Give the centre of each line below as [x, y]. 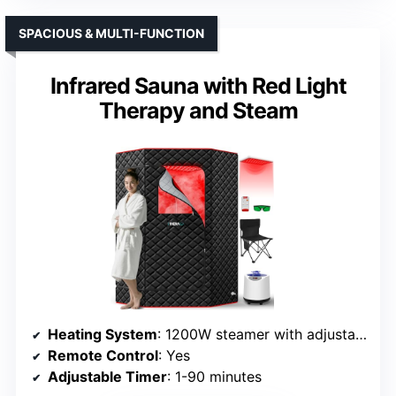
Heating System [103, 335]
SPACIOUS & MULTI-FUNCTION [111, 34]
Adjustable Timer [107, 377]
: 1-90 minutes [214, 377]
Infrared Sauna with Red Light [198, 86]
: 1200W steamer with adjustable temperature [256, 335]
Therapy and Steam [198, 111]
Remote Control [103, 356]
